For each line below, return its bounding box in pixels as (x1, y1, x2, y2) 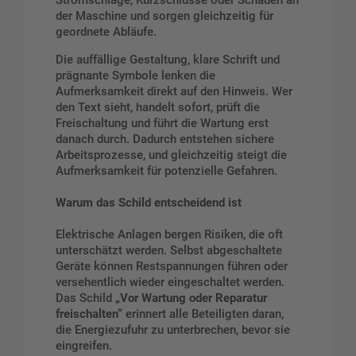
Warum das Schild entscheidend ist (56, 195, 242, 211)
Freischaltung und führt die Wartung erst (56, 116, 269, 131)
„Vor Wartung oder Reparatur (115, 291, 267, 306)
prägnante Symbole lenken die (56, 68, 215, 83)
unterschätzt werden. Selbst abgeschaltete (56, 243, 282, 258)
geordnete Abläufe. (56, 25, 157, 40)
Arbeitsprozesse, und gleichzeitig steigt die (56, 148, 287, 163)
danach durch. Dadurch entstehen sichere (56, 132, 274, 147)
